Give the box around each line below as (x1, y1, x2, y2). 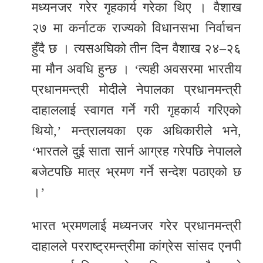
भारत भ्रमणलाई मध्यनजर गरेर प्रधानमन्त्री (32, 218, 241, 234)
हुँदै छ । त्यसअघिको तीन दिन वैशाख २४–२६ (32, 41, 241, 56)
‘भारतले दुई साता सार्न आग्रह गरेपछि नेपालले (32, 144, 241, 159)
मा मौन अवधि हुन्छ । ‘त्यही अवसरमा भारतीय (32, 62, 241, 77)
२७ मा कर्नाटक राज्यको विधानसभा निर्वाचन (32, 21, 241, 36)
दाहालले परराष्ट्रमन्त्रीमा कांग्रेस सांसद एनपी (32, 239, 241, 254)
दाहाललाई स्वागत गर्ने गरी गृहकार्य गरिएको (32, 103, 241, 118)
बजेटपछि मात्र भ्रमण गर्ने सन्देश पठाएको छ (32, 164, 241, 180)
